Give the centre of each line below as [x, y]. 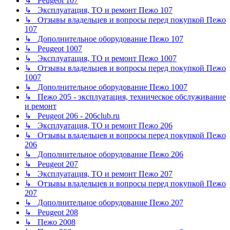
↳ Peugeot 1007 [53, 48]
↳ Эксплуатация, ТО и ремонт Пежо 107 [99, 10]
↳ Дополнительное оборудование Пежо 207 [104, 202]
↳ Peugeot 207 [51, 164]
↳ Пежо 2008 [50, 222]
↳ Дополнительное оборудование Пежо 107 [104, 39]
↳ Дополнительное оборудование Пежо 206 [104, 154]
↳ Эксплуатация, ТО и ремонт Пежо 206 [99, 125]
